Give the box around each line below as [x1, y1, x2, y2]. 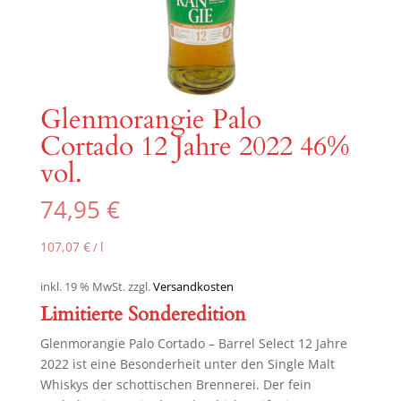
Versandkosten [152, 278, 234, 294]
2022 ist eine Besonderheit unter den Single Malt [39, 354, 335, 372]
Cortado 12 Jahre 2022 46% [39, 128, 350, 166]
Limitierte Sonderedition [39, 300, 246, 328]
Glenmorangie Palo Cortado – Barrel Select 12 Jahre [39, 334, 347, 352]
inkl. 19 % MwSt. [39, 278, 125, 294]
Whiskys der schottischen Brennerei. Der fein [39, 375, 311, 393]
